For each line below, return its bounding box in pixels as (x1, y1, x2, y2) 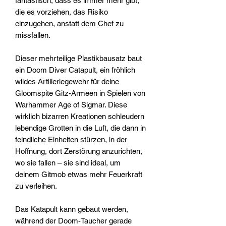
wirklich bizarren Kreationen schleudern (15, 112, 144, 121)
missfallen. (15, 31, 50, 40)
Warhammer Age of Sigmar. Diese (15, 100, 127, 109)
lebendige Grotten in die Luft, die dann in (15, 124, 146, 133)
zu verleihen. (15, 182, 57, 191)
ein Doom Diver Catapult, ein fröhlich (15, 66, 135, 75)
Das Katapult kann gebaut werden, (15, 205, 128, 214)
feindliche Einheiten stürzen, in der (15, 135, 127, 144)
